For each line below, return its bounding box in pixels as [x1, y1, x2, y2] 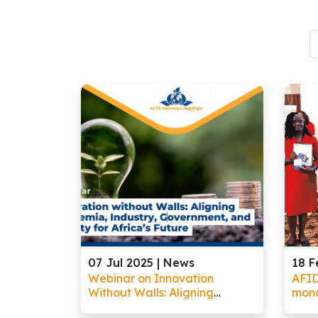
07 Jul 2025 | [88, 256, 163, 270]
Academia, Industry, [88, 300, 200, 314]
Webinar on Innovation [88, 271, 214, 285]
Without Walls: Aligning [88, 285, 214, 300]
